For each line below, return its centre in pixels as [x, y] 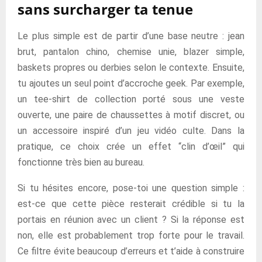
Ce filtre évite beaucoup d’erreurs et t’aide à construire [131, 251]
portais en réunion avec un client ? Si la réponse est [131, 220]
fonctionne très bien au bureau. [81, 162]
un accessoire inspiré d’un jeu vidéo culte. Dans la [131, 131]
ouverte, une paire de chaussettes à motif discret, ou [131, 115]
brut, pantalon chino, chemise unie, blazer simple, [131, 52]
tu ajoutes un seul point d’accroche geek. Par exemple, [131, 83]
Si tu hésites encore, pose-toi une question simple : [131, 188]
